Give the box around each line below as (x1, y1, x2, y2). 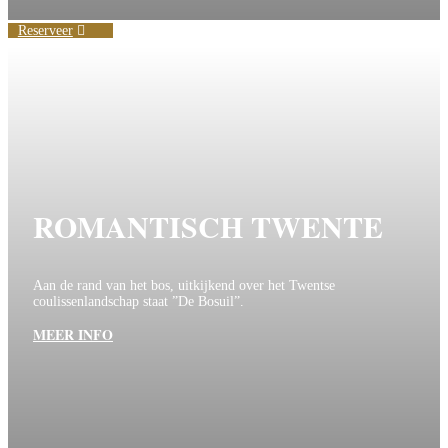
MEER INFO (33, 324, 113, 346)
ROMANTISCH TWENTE (33, 204, 383, 249)
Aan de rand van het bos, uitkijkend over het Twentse (33, 278, 335, 294)
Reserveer (17, 23, 73, 39)
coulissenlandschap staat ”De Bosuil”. (33, 294, 244, 310)
